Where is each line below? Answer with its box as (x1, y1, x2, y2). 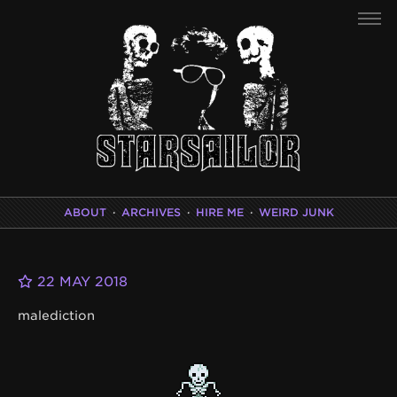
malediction (18, 307, 95, 323)
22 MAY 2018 (33, 273, 128, 290)
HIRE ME (195, 205, 244, 219)
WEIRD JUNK (258, 205, 334, 219)
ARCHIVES (121, 205, 181, 219)
